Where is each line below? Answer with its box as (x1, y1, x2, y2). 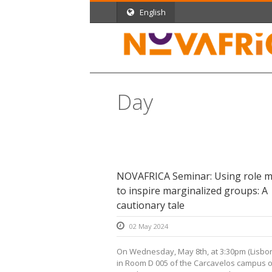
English (140, 7, 166, 18)
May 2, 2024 (117, 124, 175, 138)
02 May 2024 (129, 222, 168, 231)
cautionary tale (117, 199, 185, 212)
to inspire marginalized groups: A (117, 184, 268, 197)
